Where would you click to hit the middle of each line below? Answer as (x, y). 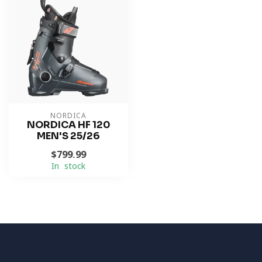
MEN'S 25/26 (68, 136)
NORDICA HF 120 (68, 125)
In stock (68, 166)
